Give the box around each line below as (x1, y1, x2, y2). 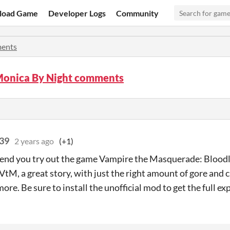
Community (116, 8, 159, 18)
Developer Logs (48, 8, 106, 18)
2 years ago (14, 136, 54, 146)
